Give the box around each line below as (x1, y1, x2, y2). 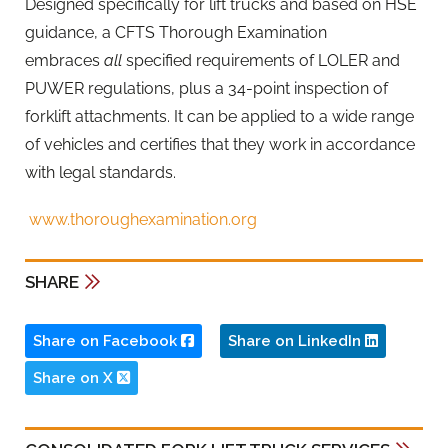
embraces (25, 50, 104, 70)
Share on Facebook (33, 332, 181, 351)
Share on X (33, 369, 117, 388)
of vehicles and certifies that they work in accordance (25, 134, 415, 154)
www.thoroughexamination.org (29, 209, 257, 229)
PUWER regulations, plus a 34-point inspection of (25, 78, 388, 98)
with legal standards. (25, 162, 176, 182)
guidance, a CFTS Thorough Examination (25, 22, 327, 42)
